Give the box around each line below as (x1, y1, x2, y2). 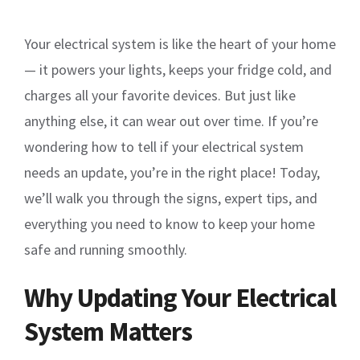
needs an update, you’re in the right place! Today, (24, 162, 320, 182)
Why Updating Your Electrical (24, 280, 336, 314)
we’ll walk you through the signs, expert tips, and (24, 188, 317, 207)
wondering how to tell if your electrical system (24, 137, 304, 156)
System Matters (24, 314, 192, 348)
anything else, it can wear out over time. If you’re (24, 111, 318, 130)
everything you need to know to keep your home (24, 214, 315, 233)
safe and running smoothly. (24, 239, 187, 259)
